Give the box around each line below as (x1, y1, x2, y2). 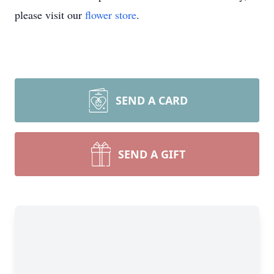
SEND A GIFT (118, 147, 185, 161)
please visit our (15, 7, 85, 22)
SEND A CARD (116, 93, 188, 108)
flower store (85, 7, 136, 22)
